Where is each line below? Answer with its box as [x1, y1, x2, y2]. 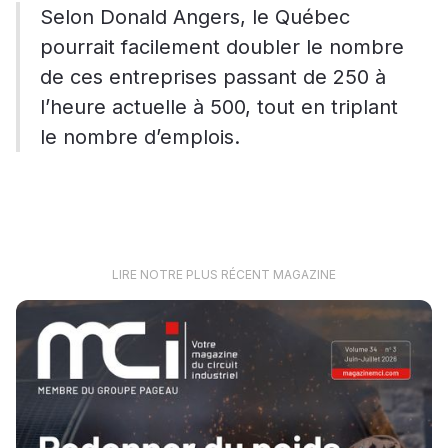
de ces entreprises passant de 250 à [40, 65, 386, 90]
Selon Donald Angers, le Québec [40, 5, 350, 30]
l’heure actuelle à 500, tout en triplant [40, 95, 398, 120]
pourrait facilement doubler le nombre [40, 35, 404, 60]
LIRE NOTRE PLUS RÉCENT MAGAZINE [112, 267, 336, 283]
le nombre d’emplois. [40, 125, 240, 150]
